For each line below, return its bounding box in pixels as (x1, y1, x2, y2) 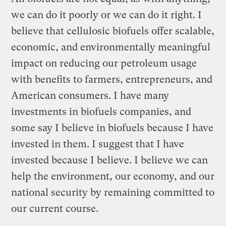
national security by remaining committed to (11, 186, 215, 198)
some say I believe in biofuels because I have (11, 122, 214, 134)
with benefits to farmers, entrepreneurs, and (11, 73, 213, 85)
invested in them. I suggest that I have (11, 138, 185, 150)
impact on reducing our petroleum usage (11, 57, 197, 69)
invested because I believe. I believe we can (11, 154, 208, 166)
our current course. (11, 202, 99, 214)
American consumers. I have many (11, 89, 169, 101)
